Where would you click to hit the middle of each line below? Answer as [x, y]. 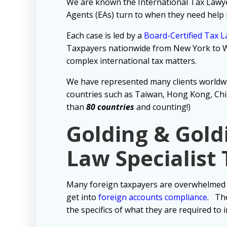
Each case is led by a [105, 36]
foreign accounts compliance [153, 197]
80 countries [110, 107]
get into [82, 197]
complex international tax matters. [131, 61]
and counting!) [162, 107]
